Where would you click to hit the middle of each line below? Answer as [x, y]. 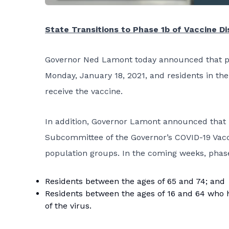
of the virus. [68, 206]
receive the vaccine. [84, 91]
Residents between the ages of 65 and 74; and [135, 181]
